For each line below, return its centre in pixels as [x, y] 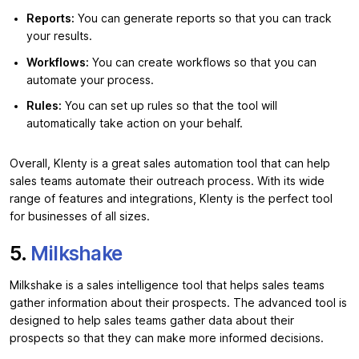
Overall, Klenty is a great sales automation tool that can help [170, 164]
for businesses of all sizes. [80, 217]
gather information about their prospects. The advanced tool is [178, 303]
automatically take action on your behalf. [135, 124]
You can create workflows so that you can [203, 62]
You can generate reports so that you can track [203, 19]
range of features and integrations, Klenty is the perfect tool [171, 199]
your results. [59, 36]
